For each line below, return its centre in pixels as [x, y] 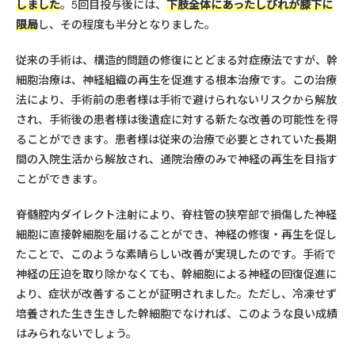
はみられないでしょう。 [76, 333]
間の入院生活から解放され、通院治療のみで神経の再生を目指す [177, 158]
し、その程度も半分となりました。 [127, 24]
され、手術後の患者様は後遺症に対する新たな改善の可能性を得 [177, 119]
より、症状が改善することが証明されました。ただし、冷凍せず [176, 293]
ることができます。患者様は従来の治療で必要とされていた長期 [176, 139]
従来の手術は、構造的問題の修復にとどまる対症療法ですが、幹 [177, 59]
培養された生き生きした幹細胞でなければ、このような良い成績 [177, 313]
